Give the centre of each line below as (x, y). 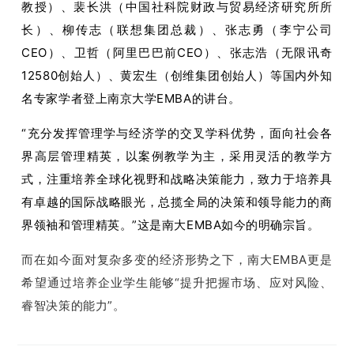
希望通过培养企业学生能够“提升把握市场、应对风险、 (177, 282)
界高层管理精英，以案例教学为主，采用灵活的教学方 (177, 156)
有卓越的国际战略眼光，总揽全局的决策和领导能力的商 (177, 201)
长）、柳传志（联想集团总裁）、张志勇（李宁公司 (177, 29)
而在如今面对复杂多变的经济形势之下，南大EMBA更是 (177, 259)
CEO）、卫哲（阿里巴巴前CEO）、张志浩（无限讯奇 (177, 52)
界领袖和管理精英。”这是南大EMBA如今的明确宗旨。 (171, 224)
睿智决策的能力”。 (75, 305)
